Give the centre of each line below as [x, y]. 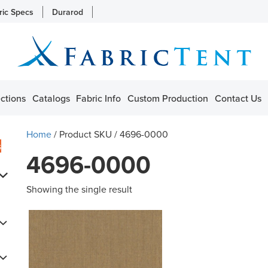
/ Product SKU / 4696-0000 [110, 134]
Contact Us [238, 98]
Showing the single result [79, 189]
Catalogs [51, 98]
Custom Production [168, 98]
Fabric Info [99, 98]
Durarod [68, 12]
